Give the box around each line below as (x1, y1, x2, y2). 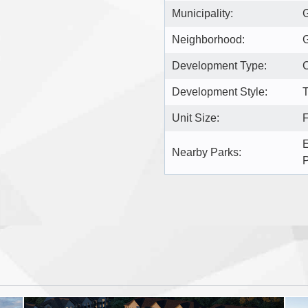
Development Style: (172, 85, 267, 98)
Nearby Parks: (172, 146, 241, 158)
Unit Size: (172, 111, 219, 124)
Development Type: (172, 59, 267, 71)
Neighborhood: (172, 33, 245, 45)
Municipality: (172, 7, 233, 19)
